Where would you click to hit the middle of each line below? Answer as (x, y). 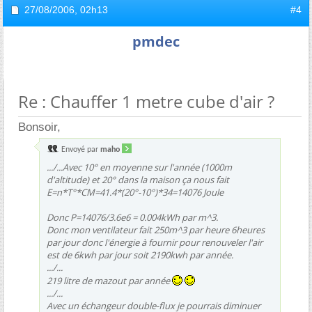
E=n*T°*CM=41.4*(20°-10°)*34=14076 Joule (135, 192)
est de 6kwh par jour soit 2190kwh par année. (140, 255)
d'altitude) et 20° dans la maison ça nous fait (138, 180)
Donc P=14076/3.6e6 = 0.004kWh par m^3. (132, 217)
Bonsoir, (39, 127)
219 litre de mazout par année (109, 281)
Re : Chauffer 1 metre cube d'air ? (146, 101)
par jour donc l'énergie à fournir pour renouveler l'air (155, 242)
